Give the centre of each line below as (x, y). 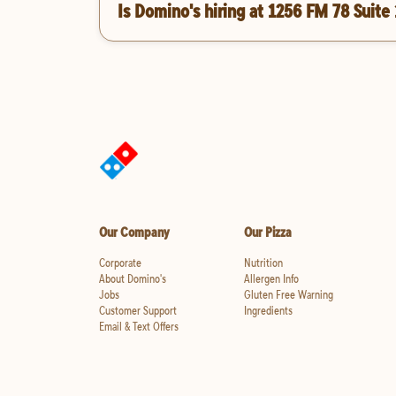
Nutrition (263, 263)
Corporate (120, 263)
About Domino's (133, 279)
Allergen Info (271, 279)
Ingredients (268, 311)
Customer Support (138, 311)
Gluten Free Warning (288, 295)
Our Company (134, 232)
